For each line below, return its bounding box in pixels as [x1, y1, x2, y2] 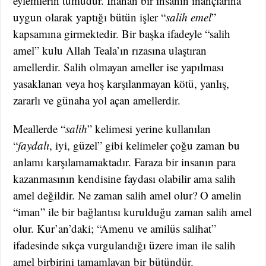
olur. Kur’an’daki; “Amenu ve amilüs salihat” [13, 220, 217, 236]
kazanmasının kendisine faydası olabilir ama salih [13, 170, 236, 186]
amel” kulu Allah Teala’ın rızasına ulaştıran [13, 42, 207, 58]
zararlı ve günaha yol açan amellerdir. [13, 92, 181, 107]
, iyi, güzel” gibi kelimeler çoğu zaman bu [49, 137, 240, 153]
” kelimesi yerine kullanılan [87, 121, 211, 136]
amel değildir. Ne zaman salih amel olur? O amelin [13, 187, 242, 202]
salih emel [166, 9, 212, 24]
